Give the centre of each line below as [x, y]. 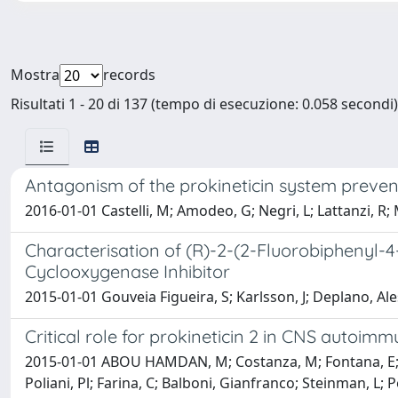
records [129, 75]
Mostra [35, 75]
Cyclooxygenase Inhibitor [127, 271]
